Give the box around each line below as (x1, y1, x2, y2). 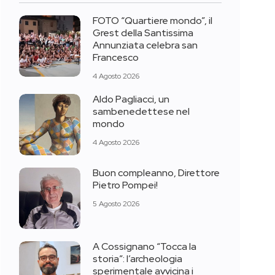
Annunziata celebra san (93, 39, 198, 52)
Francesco (93, 51, 139, 64)
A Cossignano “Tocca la (93, 240, 196, 254)
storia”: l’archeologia (93, 252, 182, 266)
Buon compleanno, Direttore (93, 166, 220, 180)
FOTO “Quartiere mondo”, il (93, 14, 212, 28)
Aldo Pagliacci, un (93, 93, 169, 106)
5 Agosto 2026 (93, 198, 139, 209)
